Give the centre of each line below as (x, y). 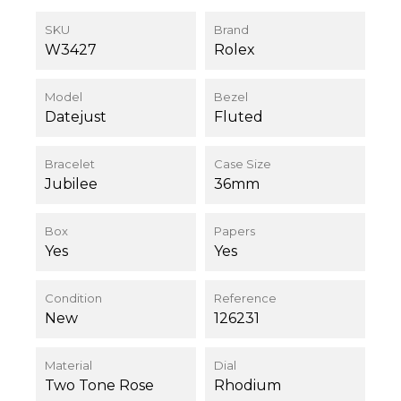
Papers (235, 231)
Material (68, 366)
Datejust (76, 117)
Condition (73, 299)
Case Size (243, 164)
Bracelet (70, 164)
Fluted (239, 117)
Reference (245, 299)
